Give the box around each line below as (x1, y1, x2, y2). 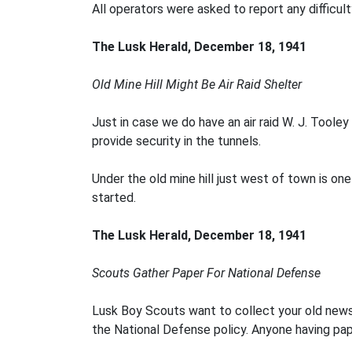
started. (92, 190, 136, 205)
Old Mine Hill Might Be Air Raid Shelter (92, 77, 302, 92)
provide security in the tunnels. (92, 134, 261, 148)
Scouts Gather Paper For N (92, 266, 236, 280)
